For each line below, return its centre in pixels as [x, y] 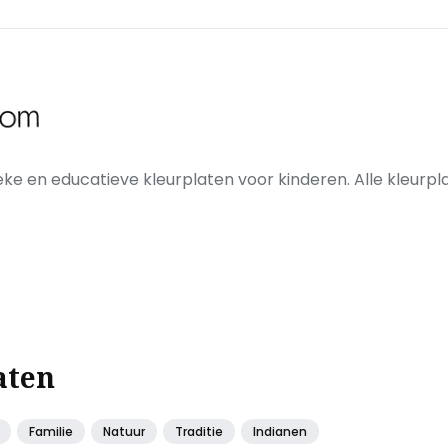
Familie [51, 432]
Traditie [199, 432]
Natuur [124, 432]
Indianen [280, 432]
